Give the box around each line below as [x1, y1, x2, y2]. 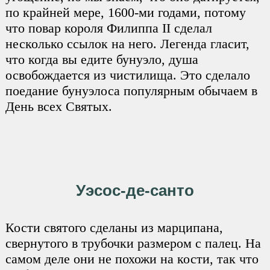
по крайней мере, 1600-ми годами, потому [5, 5, 246, 20]
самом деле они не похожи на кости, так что [5, 251, 259, 266]
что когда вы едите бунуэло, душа [5, 52, 198, 67]
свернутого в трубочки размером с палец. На [5, 235, 261, 251]
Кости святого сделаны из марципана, [5, 219, 223, 235]
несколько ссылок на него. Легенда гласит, [5, 36, 250, 52]
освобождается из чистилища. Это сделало [5, 67, 250, 83]
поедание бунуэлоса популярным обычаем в [5, 83, 257, 99]
